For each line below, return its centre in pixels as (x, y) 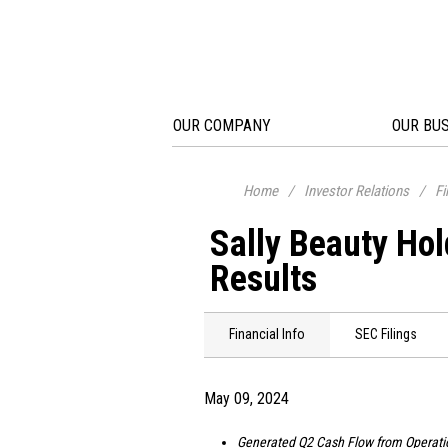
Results (263, 279)
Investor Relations (356, 191)
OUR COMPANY (222, 125)
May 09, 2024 (246, 398)
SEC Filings (386, 334)
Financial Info (267, 334)
